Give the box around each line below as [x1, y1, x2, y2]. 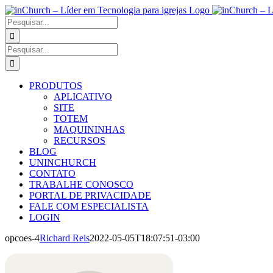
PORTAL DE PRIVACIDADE [29, 190, 151, 200]
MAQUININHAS [54, 124, 125, 135]
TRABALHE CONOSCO [29, 179, 133, 190]
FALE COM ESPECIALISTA [29, 201, 149, 211]
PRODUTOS [29, 80, 82, 91]
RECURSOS [54, 135, 105, 146]
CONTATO [29, 168, 76, 179]
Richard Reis [40, 233, 90, 243]
